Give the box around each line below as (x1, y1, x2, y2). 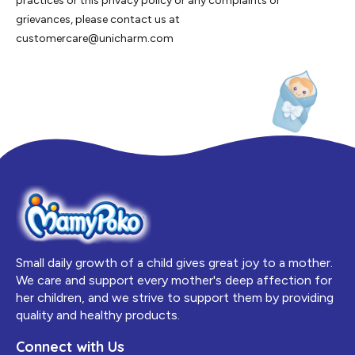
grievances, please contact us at (16, 13, 180, 27)
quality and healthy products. (16, 307, 180, 323)
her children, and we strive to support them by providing (16, 290, 334, 306)
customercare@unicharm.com (16, 32, 174, 46)
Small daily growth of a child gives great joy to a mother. (16, 255, 333, 271)
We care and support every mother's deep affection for (16, 273, 332, 288)
